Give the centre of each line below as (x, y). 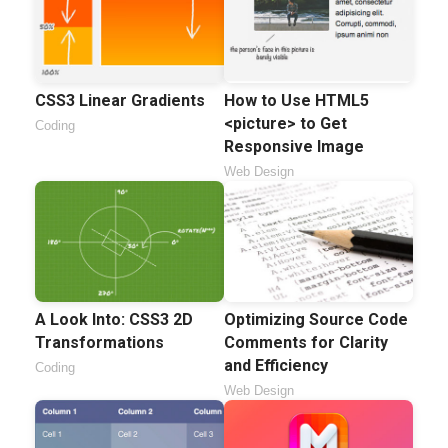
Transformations (99, 342)
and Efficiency (276, 365)
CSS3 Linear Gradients (120, 100)
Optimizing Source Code (316, 319)
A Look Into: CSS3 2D (114, 319)
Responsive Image (294, 146)
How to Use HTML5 (296, 100)
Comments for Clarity (306, 342)
